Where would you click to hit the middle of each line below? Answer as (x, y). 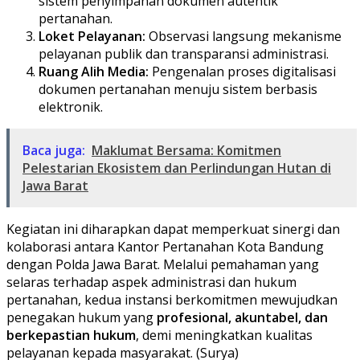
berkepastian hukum (71, 335)
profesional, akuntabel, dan (242, 317)
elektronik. (71, 106)
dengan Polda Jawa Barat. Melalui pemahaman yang (163, 264)
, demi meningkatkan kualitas (224, 335)
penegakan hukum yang (82, 317)
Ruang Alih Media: (94, 71)
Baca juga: (54, 150)
